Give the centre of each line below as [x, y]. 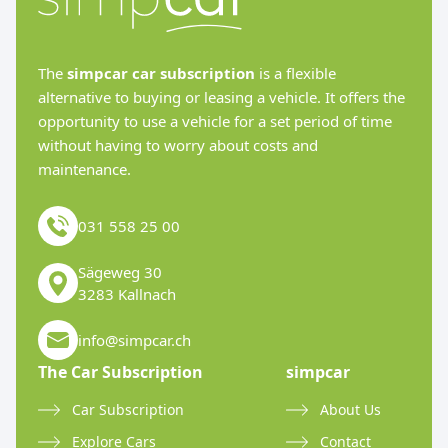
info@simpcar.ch [134, 340]
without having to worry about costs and [178, 145]
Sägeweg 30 [120, 272]
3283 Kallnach [127, 294]
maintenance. [84, 169]
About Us [350, 409]
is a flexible [295, 73]
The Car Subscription [120, 372]
